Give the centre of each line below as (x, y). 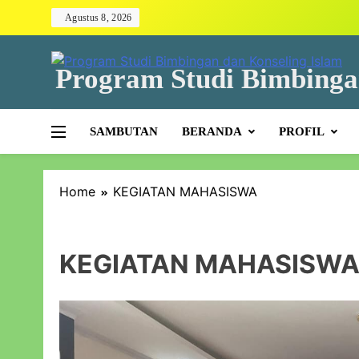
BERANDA (212, 131)
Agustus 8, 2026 (99, 18)
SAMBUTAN (123, 131)
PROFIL (301, 131)
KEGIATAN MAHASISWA (185, 192)
